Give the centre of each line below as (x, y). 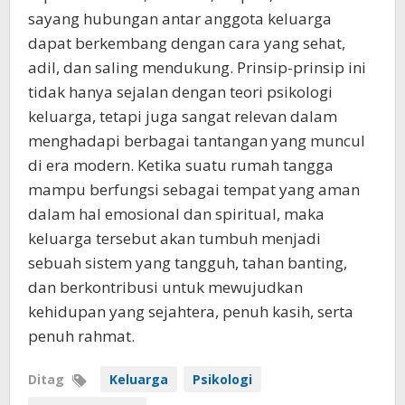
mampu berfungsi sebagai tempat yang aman (194, 189)
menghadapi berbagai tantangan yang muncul (197, 141)
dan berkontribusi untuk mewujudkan (165, 287)
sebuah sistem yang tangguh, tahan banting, (188, 263)
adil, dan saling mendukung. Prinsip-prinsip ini (197, 67)
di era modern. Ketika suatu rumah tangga (181, 165)
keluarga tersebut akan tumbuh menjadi (174, 238)
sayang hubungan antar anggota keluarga (180, 19)
